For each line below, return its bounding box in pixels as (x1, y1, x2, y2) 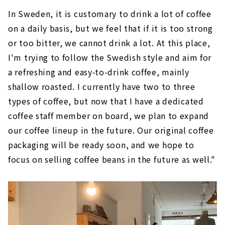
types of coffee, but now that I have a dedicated (8, 94, 204, 107)
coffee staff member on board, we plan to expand (8, 109, 209, 122)
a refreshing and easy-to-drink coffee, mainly (8, 65, 189, 78)
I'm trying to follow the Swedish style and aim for (8, 51, 212, 63)
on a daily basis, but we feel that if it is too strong (8, 22, 213, 34)
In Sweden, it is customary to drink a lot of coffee (8, 7, 211, 20)
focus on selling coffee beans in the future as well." (8, 153, 216, 165)
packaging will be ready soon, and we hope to (8, 138, 194, 151)
